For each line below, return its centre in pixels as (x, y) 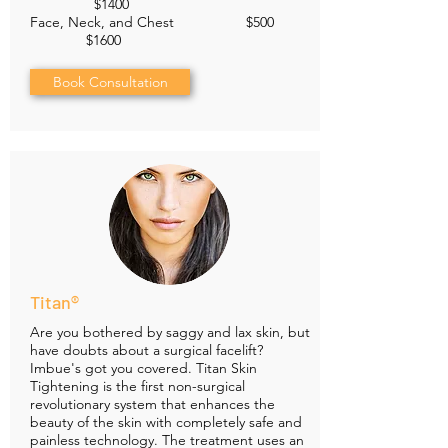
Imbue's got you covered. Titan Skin (143, 368)
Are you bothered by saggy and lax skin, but (170, 332)
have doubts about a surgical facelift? (146, 350)
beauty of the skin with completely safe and (166, 422)
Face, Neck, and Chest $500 (170, 22)
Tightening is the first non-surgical (137, 386)
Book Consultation (110, 82)
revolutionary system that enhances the (152, 404)
